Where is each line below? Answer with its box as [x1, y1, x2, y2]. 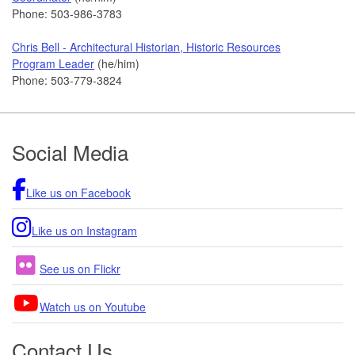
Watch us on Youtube [40, 298, 146, 315]
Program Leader [12, 55, 94, 71]
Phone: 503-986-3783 [12, 5, 122, 21]
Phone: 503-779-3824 [12, 71, 128, 88]
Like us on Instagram [32, 222, 137, 239]
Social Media [12, 136, 128, 166]
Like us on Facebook [26, 184, 131, 200]
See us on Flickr [40, 260, 120, 277]
